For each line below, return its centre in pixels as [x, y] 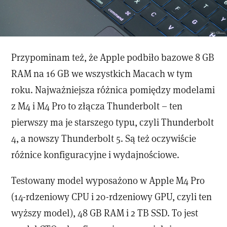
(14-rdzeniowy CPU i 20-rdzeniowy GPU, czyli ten [112, 197]
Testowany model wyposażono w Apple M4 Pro [108, 180]
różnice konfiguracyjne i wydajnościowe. [96, 154]
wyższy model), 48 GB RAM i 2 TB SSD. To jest [105, 213]
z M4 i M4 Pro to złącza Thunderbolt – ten [97, 105]
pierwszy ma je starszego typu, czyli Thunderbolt [113, 122]
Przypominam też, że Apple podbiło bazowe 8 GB [113, 57]
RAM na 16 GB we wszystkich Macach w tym [102, 73]
